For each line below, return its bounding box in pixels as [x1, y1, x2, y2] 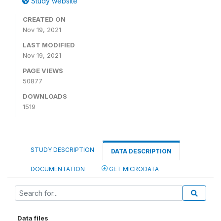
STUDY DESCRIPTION [31, 146, 94, 153]
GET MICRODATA [108, 165, 159, 173]
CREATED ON [23, 15, 66, 23]
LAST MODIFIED [23, 41, 75, 49]
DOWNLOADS [23, 92, 67, 100]
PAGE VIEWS [23, 67, 63, 74]
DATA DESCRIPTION [111, 147, 172, 155]
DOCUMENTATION [31, 165, 85, 173]
